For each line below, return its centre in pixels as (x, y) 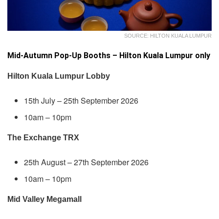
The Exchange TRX (43, 137)
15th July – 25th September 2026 (81, 100)
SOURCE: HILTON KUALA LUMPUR (168, 35)
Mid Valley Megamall (44, 199)
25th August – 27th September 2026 (87, 162)
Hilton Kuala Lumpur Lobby (59, 76)
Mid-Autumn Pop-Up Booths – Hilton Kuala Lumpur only (109, 55)
